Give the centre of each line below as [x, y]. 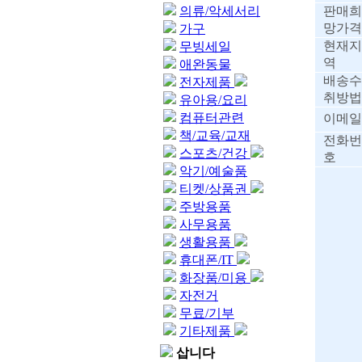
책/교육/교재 [215, 135]
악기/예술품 [213, 171]
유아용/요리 [213, 100]
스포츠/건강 [215, 153]
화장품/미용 [215, 278]
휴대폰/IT [208, 260]
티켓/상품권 [215, 189]
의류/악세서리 [220, 11]
